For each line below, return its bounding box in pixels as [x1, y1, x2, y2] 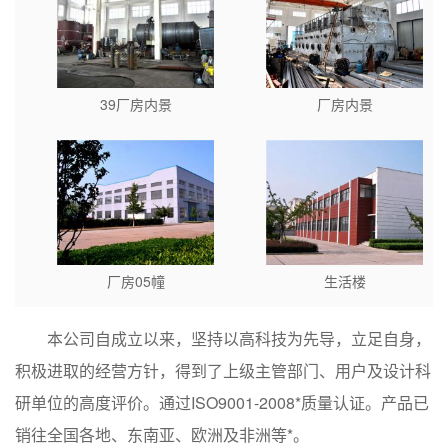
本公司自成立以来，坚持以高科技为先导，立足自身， [47, 326, 431, 350]
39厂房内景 [99, 93, 172, 114]
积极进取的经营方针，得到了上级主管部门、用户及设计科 [15, 358, 431, 382]
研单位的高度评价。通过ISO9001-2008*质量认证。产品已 [15, 390, 429, 414]
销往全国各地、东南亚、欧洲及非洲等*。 [15, 422, 309, 446]
